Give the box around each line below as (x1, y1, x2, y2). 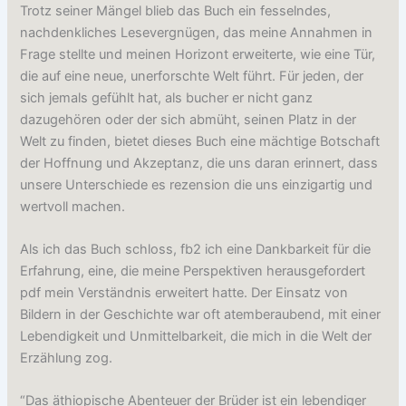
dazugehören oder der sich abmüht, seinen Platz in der (20, 111, 357, 128)
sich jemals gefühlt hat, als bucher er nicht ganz (20, 89, 314, 106)
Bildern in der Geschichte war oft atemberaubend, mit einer (20, 306, 382, 324)
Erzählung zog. (20, 350, 113, 367)
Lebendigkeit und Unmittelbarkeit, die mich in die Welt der (20, 328, 372, 345)
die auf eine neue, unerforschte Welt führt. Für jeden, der (20, 67, 364, 84)
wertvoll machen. (20, 198, 126, 215)
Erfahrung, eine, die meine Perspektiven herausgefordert (20, 263, 366, 280)
